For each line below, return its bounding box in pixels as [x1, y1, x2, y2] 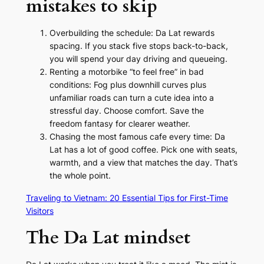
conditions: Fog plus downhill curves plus [49, 80, 206, 90]
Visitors [25, 206, 54, 216]
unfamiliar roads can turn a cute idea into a [49, 93, 214, 103]
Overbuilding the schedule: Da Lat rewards [49, 28, 214, 38]
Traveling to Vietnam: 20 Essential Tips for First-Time [25, 193, 228, 203]
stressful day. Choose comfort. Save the [49, 105, 204, 116]
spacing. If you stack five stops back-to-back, [49, 41, 228, 51]
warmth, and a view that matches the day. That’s [49, 157, 237, 168]
